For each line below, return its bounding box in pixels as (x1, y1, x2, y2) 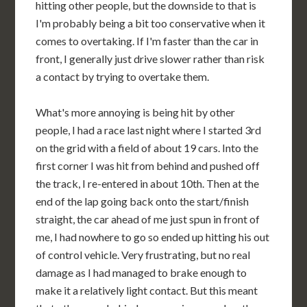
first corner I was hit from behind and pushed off (36, 158, 260, 172)
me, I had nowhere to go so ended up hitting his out (36, 230, 270, 243)
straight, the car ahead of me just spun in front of (36, 212, 260, 225)
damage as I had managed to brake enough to (36, 265, 247, 279)
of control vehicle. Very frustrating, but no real (36, 247, 251, 261)
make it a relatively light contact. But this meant (36, 283, 258, 297)
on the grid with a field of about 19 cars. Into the (36, 140, 259, 154)
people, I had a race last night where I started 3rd (36, 123, 262, 136)
